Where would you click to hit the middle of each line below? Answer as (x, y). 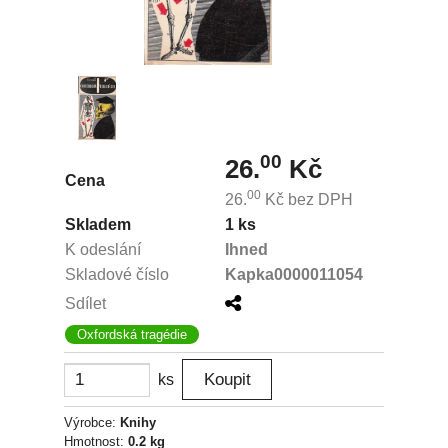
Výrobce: (92, 422)
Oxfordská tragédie (132, 334)
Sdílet (85, 303)
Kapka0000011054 (294, 274)
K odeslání (103, 249)
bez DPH (318, 199)
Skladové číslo (117, 274)
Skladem (98, 224)
